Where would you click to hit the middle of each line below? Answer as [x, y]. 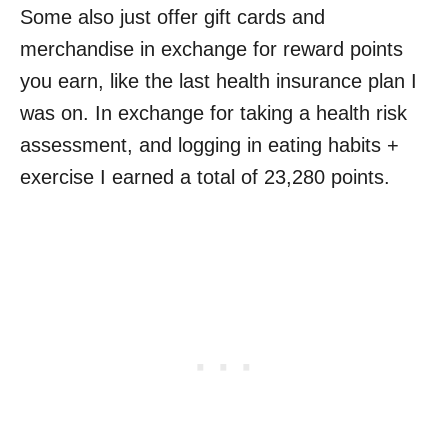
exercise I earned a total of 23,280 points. [205, 176]
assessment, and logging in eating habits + [209, 144]
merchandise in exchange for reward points [211, 48]
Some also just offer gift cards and [172, 16]
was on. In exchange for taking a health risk [213, 112]
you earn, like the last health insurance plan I [218, 80]
